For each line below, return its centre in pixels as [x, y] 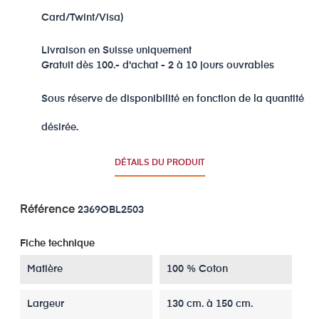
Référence [47, 210]
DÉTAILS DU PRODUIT [159, 163]
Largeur [46, 304]
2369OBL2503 [111, 210]
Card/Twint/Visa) [83, 17]
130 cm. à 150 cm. [210, 304]
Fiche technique [57, 243]
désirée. [60, 127]
